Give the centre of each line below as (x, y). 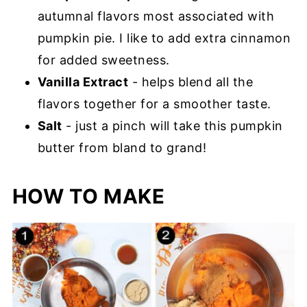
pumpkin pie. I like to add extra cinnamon (164, 38)
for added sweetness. (103, 60)
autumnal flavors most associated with (156, 16)
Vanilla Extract (83, 82)
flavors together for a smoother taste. (154, 103)
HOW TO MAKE (88, 196)
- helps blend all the (191, 82)
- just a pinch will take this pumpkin (172, 125)
